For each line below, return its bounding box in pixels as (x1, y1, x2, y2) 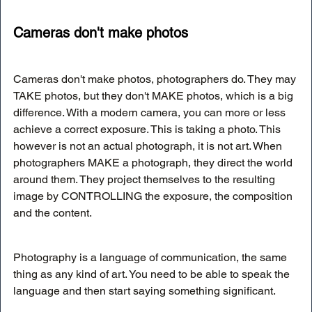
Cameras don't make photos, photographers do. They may (13, 72, 299, 86)
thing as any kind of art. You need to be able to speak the (13, 267, 292, 281)
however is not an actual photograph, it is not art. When (13, 139, 285, 153)
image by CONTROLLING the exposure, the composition (13, 189, 295, 203)
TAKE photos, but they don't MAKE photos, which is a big (13, 88, 296, 102)
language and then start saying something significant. (13, 283, 278, 297)
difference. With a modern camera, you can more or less (13, 105, 288, 119)
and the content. (13, 205, 94, 219)
